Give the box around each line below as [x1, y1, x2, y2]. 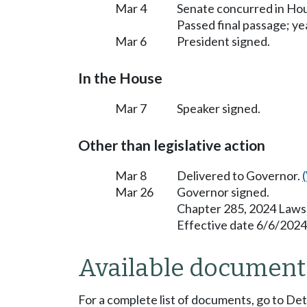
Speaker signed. [177, 100, 260, 116]
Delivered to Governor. [177, 167, 302, 183]
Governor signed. [177, 184, 269, 199]
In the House [78, 69, 162, 87]
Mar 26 [115, 184, 153, 199]
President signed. [177, 33, 270, 49]
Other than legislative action [78, 136, 265, 154]
